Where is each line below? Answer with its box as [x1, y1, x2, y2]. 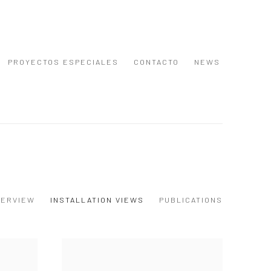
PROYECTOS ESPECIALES [8, 57, 119, 67]
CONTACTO [134, 57, 179, 67]
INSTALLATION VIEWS [50, 195, 144, 204]
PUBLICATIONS [159, 195, 223, 204]
